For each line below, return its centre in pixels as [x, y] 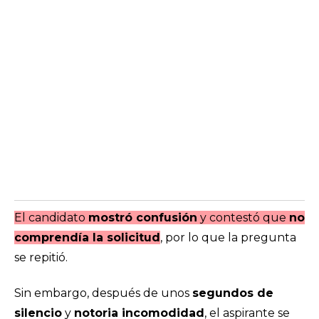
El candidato [51, 218]
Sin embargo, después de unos [103, 293]
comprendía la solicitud [87, 237]
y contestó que [243, 218]
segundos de [233, 293]
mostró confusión [143, 218]
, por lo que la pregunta [228, 237]
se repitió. [41, 257]
